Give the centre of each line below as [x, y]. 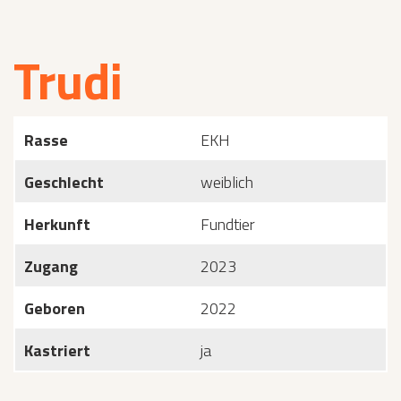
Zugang [51, 266]
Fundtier [228, 224]
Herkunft [57, 224]
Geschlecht [64, 182]
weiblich [227, 182]
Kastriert [57, 350]
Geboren [55, 308]
